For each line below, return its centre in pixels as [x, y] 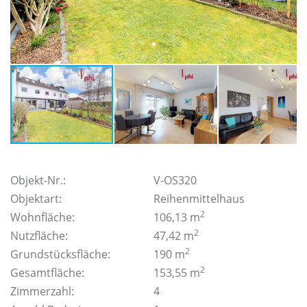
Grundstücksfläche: [60, 254]
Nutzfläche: [39, 236]
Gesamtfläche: [47, 273]
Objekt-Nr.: [38, 180]
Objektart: [36, 199]
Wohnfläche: [42, 217]
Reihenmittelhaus [199, 199]
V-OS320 [175, 180]
